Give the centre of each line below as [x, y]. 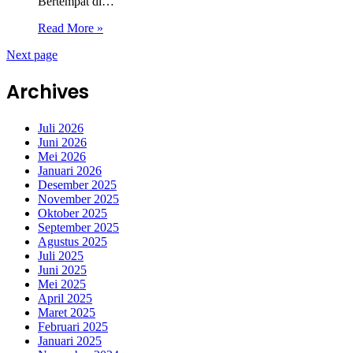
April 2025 [65, 298]
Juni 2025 [62, 269]
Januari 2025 [70, 340]
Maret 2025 [67, 312]
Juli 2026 [61, 128]
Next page [32, 55]
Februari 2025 [73, 326]
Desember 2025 [77, 184]
